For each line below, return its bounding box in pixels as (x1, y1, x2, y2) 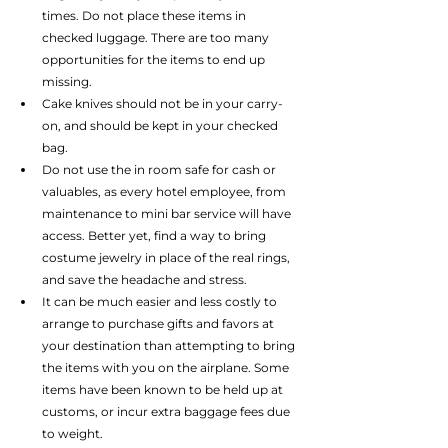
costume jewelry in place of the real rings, (42, 250, 293, 266)
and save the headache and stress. (42, 272, 253, 288)
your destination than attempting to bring (42, 338, 298, 354)
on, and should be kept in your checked (42, 118, 281, 134)
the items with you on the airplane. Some (42, 360, 292, 376)
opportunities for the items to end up (42, 52, 268, 68)
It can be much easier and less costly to (42, 294, 280, 310)
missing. (42, 74, 98, 90)
